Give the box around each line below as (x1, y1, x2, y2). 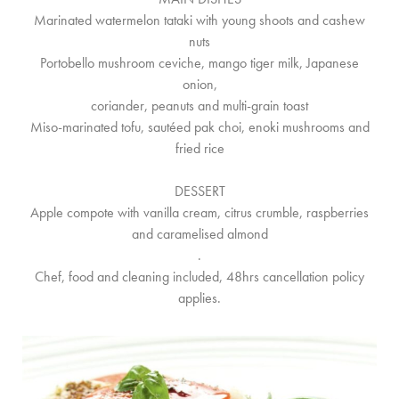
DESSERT (174, 182, 225, 200)
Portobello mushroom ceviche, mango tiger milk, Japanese (40, 53, 359, 72)
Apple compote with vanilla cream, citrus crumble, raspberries (30, 203, 369, 222)
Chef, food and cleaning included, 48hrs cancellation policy (35, 267, 364, 286)
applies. (178, 289, 221, 307)
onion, (182, 75, 217, 94)
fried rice (175, 139, 224, 158)
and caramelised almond (131, 224, 268, 243)
